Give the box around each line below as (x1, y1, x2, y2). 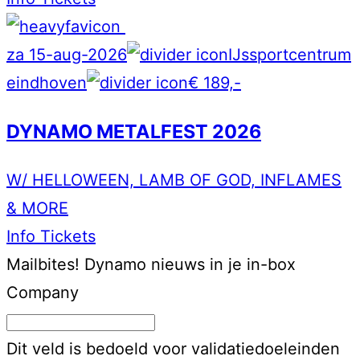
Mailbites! (6, 255, 80, 275)
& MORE (6, 198, 68, 219)
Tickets (40, 227, 96, 247)
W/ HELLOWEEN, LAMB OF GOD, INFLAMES (6, 170, 342, 190)
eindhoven (6, 72, 87, 92)
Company (6, 283, 79, 303)
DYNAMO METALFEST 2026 (6, 119, 261, 143)
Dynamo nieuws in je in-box (84, 255, 296, 275)
